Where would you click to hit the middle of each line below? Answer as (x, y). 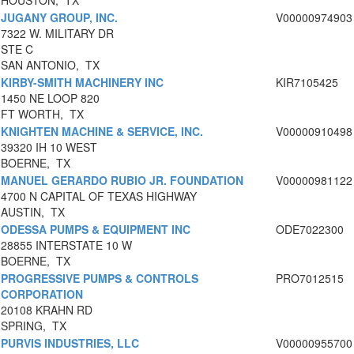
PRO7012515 (310, 279)
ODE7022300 (310, 230)
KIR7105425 (307, 83)
